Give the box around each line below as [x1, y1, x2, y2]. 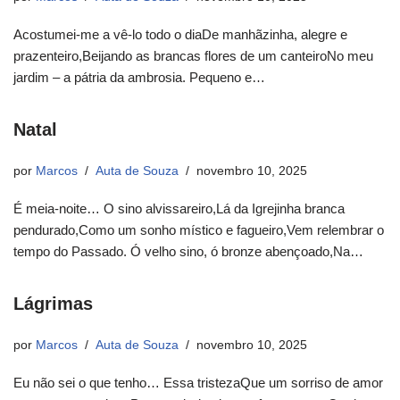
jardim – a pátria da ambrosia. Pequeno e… [13, 70, 269, 86]
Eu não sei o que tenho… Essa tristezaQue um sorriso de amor [13, 375, 383, 391]
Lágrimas [13, 294, 93, 314]
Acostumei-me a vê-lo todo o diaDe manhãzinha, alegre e [13, 27, 347, 43]
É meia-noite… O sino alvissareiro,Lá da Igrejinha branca [13, 201, 345, 217]
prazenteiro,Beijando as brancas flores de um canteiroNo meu [13, 48, 373, 64]
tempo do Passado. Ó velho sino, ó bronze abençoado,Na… [13, 244, 367, 260]
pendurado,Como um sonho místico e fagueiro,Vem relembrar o [13, 222, 384, 238]
